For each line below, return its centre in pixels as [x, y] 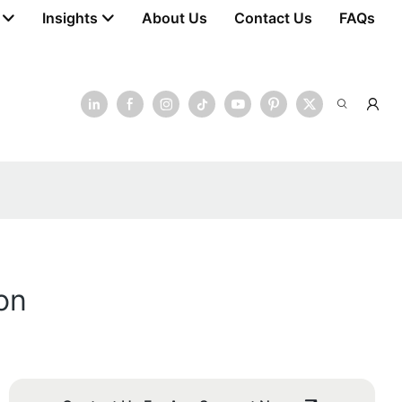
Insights [70, 17]
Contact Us [273, 17]
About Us [175, 17]
